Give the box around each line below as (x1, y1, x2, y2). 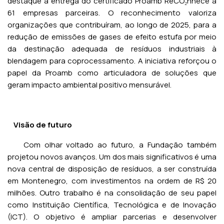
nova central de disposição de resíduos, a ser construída (7, 163, 216, 174)
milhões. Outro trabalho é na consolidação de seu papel (7, 187, 216, 198)
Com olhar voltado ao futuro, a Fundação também (7, 139, 216, 150)
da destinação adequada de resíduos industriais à (7, 43, 216, 54)
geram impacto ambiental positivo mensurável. (7, 79, 171, 90)
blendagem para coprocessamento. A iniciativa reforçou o (7, 55, 216, 66)
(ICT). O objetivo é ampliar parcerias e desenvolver (7, 211, 216, 222)
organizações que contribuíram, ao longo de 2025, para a (7, 19, 216, 30)
